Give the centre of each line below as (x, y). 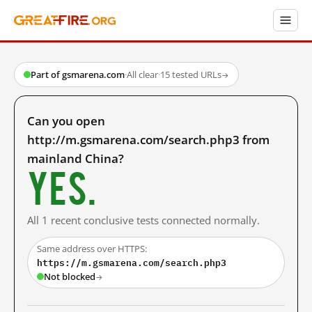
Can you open (66, 121)
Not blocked (70, 276)
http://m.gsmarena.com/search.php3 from (148, 140)
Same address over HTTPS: (92, 249)
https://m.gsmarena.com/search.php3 (132, 263)
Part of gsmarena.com (78, 75)
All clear (142, 75)
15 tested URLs (191, 75)
